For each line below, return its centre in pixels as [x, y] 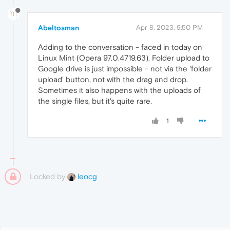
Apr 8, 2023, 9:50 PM [169, 27]
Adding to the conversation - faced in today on [120, 47]
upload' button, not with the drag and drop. [113, 79]
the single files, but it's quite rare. [95, 101]
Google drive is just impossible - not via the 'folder [125, 68]
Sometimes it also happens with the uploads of [119, 90]
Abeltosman [59, 27]
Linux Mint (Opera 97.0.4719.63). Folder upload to [124, 57]
